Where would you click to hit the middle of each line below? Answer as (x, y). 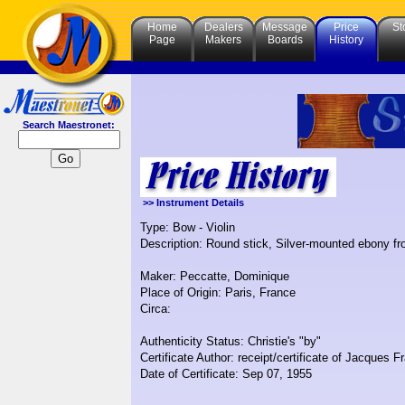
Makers (223, 40)
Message (285, 27)
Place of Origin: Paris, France (218, 293)
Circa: (155, 309)
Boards (285, 40)
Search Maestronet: (66, 125)
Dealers (223, 27)
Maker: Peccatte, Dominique (215, 277)
